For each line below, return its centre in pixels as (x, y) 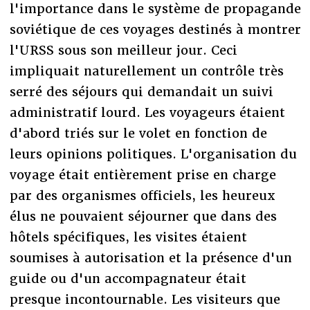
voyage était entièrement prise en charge (143, 174)
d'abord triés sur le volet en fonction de (138, 133)
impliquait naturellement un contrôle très (146, 71)
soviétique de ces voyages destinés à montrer (155, 29)
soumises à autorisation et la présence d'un (151, 257)
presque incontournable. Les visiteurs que (145, 299)
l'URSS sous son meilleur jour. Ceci (123, 50)
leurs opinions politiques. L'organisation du (153, 154)
